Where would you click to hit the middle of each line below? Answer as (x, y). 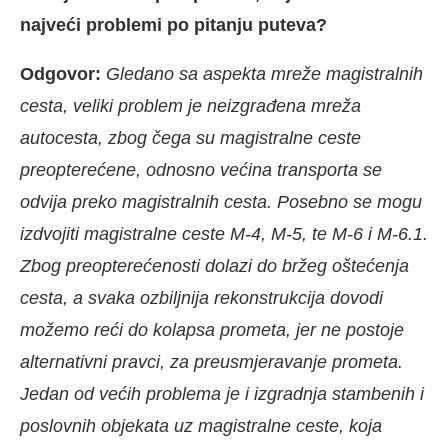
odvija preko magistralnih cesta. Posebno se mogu (221, 202)
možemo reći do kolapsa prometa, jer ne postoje (212, 330)
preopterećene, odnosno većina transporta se (201, 170)
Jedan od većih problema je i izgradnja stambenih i (222, 394)
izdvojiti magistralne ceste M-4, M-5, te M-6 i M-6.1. (224, 234)
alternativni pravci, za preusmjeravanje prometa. (211, 362)
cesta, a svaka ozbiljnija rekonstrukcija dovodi (201, 298)
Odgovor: (63, 74)
